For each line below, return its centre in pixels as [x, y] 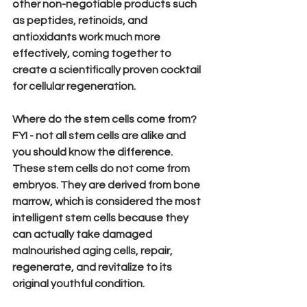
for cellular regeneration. [74, 86]
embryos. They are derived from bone [107, 185]
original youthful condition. [78, 283]
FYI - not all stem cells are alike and [100, 135]
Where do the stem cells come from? [105, 119]
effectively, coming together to [93, 53]
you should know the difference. [94, 152]
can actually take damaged [83, 234]
